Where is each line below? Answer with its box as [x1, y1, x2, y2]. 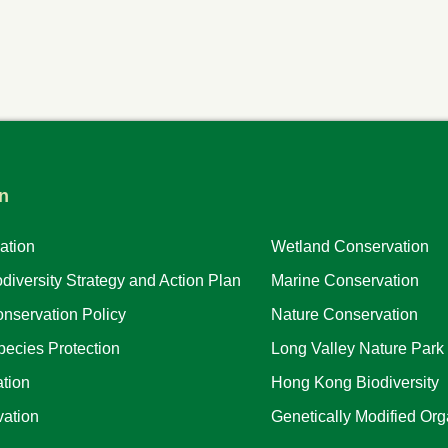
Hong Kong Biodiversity [271, 373, 439, 391]
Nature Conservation [271, 305, 418, 323]
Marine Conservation [271, 271, 419, 289]
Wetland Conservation [271, 237, 429, 255]
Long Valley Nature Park [271, 339, 444, 357]
